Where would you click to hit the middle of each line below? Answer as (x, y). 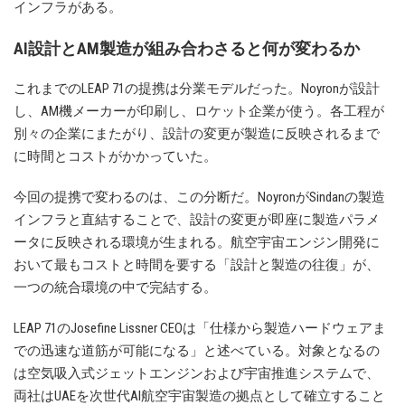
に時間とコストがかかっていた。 (115, 157)
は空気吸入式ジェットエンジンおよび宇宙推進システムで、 (197, 374)
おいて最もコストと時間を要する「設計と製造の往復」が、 (197, 265)
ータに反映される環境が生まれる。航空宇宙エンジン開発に (197, 243)
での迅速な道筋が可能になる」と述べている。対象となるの (197, 351)
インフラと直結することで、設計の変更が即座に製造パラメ (197, 220)
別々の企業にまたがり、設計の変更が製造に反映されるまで (197, 134)
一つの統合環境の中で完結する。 (115, 288)
